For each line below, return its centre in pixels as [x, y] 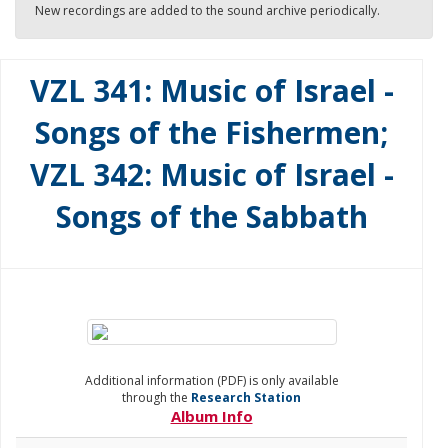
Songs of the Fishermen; [211, 132]
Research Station [246, 397]
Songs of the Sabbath [211, 216]
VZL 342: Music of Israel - [211, 174]
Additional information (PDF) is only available [211, 380]
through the [156, 397]
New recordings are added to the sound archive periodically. [207, 10]
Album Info [211, 416]
